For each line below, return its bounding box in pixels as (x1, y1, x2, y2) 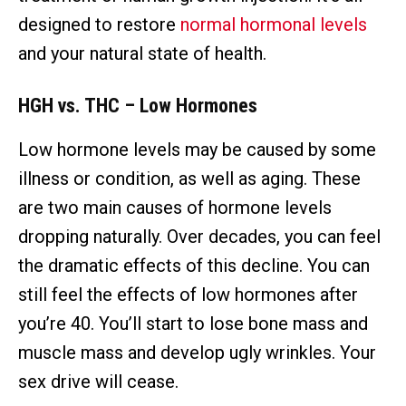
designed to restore (18, 14, 180, 36)
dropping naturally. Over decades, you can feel (18, 226, 381, 248)
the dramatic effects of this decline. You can (18, 255, 370, 277)
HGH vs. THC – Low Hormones (18, 94, 257, 118)
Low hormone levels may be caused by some (18, 139, 376, 161)
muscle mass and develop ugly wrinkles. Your (18, 342, 376, 364)
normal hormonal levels (180, 14, 367, 36)
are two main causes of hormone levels (18, 197, 332, 219)
